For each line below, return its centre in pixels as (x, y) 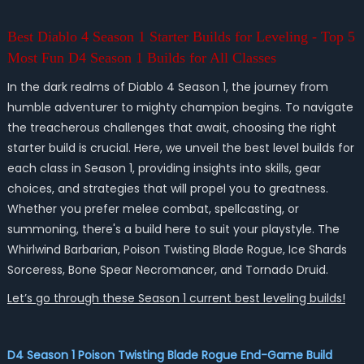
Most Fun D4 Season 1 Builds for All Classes (141, 58)
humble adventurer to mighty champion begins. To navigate (180, 107)
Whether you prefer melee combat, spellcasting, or (153, 209)
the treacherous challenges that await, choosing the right (171, 128)
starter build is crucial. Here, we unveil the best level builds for (180, 148)
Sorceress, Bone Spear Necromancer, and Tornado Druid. (167, 270)
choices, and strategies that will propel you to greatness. (167, 188)
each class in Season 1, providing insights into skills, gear (164, 168)
